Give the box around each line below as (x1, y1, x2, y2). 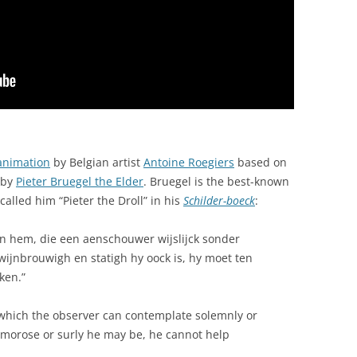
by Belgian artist (50, 154, 143, 170)
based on (234, 154, 287, 170)
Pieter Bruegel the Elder (16, 173, 143, 189)
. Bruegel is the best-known (143, 173, 289, 189)
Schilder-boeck (183, 192, 255, 208)
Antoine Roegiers (143, 154, 234, 170)
